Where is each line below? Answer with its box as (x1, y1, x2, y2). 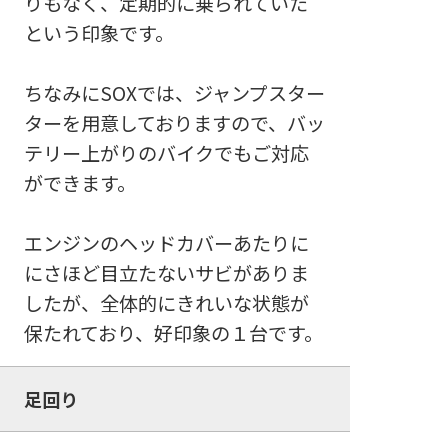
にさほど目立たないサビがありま (23, 259, 309, 288)
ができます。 (23, 169, 136, 198)
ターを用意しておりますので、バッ (23, 109, 325, 138)
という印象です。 (23, 19, 174, 48)
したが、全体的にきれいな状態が (23, 289, 309, 318)
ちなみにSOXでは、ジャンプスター (23, 79, 325, 108)
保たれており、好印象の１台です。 (23, 319, 323, 348)
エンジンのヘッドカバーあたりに (23, 229, 309, 258)
